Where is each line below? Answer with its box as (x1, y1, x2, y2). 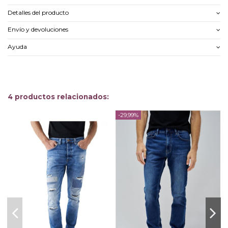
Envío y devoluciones (8, 25, 68, 34)
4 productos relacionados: (8, 92, 109, 101)
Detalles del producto (8, 9, 69, 17)
